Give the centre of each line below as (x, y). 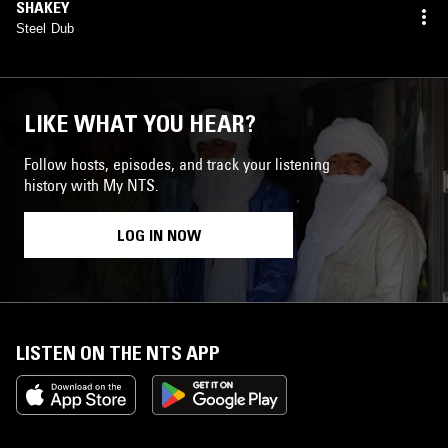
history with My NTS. (91, 184)
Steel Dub (45, 28)
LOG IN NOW (158, 234)
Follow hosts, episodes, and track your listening (177, 163)
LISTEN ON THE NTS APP (118, 352)
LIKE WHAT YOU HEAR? (140, 123)
